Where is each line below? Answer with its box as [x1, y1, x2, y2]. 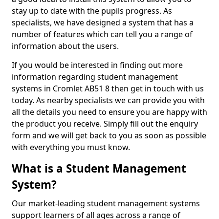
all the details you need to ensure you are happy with [12, 107, 207, 117]
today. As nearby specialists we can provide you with [12, 95, 205, 106]
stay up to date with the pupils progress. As [12, 5, 172, 16]
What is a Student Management [12, 161, 186, 176]
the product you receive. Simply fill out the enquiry [12, 118, 198, 129]
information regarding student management [12, 71, 178, 82]
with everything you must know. [12, 142, 132, 153]
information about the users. [12, 41, 121, 51]
